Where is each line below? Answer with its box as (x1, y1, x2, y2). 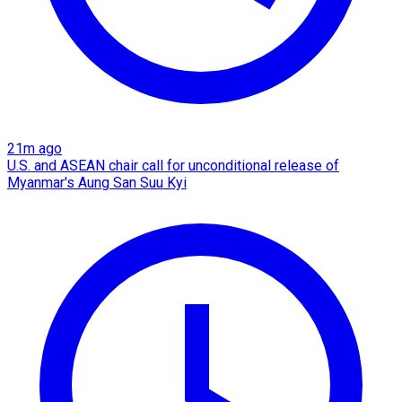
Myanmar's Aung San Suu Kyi (7, 173, 187, 191)
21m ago (7, 139, 62, 157)
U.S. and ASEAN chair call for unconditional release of (7, 156, 339, 174)
